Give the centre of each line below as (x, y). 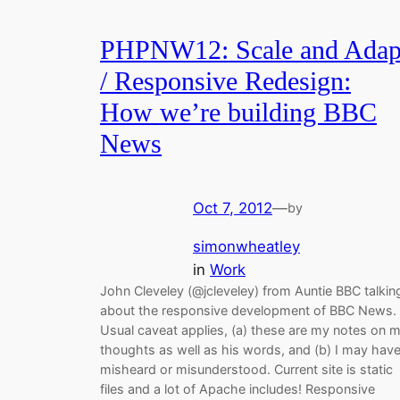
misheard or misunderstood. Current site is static (246, 369)
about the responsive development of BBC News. (248, 310)
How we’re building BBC (238, 112)
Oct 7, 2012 (233, 208)
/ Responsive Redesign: (225, 81)
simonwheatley (246, 246)
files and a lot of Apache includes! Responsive (237, 388)
